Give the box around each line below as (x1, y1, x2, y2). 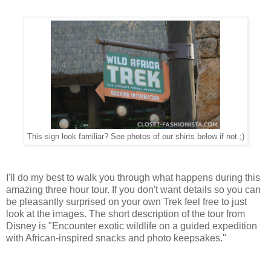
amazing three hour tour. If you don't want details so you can (6, 184, 261, 195)
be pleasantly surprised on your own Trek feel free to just (6, 196, 247, 207)
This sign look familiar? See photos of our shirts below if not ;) (27, 132, 244, 141)
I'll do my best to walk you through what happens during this (6, 172, 260, 183)
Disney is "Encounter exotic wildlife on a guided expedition (6, 220, 257, 231)
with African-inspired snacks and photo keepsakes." (6, 232, 226, 243)
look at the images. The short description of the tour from (6, 208, 245, 219)
